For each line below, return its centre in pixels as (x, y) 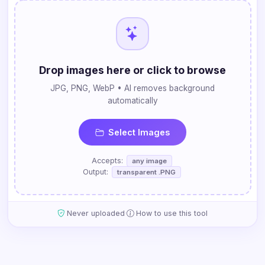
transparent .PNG (146, 172)
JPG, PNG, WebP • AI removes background (132, 88)
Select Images (139, 132)
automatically (132, 101)
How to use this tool (172, 214)
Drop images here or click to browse (132, 70)
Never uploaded (96, 214)
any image (149, 161)
